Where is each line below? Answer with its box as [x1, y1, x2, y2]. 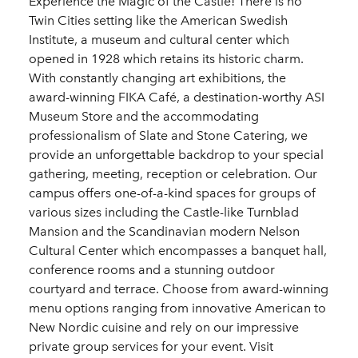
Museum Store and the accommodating [29, 109, 259, 125]
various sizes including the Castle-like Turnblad [29, 205, 299, 221]
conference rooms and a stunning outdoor [29, 262, 275, 278]
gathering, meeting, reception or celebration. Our [29, 166, 317, 182]
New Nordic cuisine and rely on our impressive [29, 320, 299, 336]
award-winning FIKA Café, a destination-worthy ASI [29, 89, 324, 105]
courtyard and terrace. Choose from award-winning [29, 281, 328, 297]
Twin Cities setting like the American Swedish [29, 13, 288, 29]
